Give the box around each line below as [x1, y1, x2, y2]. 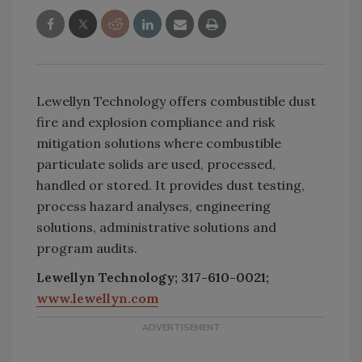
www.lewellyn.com [36, 290, 158, 306]
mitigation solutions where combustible [36, 135, 281, 151]
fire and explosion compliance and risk [36, 114, 275, 130]
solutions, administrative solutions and [36, 219, 276, 235]
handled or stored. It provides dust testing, [36, 177, 305, 193]
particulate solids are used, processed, [36, 156, 276, 172]
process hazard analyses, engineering [36, 198, 271, 214]
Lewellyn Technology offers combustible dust [36, 93, 316, 109]
